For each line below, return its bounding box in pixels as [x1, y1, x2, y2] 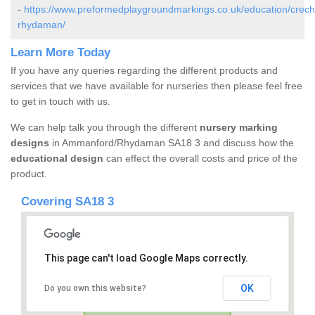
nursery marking [200, 122, 278, 134]
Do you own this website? [44, 283, 146, 294]
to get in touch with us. [11, 96, 110, 108]
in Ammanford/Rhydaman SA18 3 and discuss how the [52, 137, 294, 149]
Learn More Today [11, 46, 110, 60]
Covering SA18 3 [21, 195, 114, 209]
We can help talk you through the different [11, 122, 200, 134]
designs [11, 137, 52, 149]
